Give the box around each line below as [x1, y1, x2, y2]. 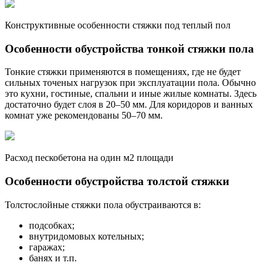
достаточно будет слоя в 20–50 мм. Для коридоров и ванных [5, 99, 253, 110]
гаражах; [29, 241, 65, 252]
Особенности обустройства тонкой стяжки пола [5, 42, 254, 55]
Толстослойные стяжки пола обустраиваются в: [5, 199, 201, 210]
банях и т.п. [29, 252, 77, 263]
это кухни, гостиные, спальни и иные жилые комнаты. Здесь [5, 88, 256, 99]
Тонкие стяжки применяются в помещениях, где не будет [5, 67, 241, 77]
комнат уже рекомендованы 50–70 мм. [5, 110, 163, 121]
